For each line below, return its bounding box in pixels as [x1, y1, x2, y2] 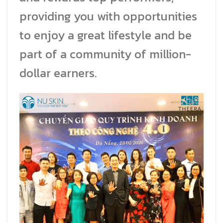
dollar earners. [19, 64, 97, 82]
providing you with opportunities [19, 7, 197, 25]
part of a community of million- [19, 45, 191, 63]
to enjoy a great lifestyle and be [19, 26, 192, 44]
